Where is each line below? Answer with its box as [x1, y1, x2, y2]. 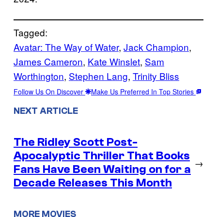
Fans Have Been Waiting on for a [14, 162, 191, 176]
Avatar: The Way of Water [14, 40, 119, 53]
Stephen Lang [69, 69, 128, 82]
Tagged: [14, 25, 47, 39]
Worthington [14, 69, 64, 82]
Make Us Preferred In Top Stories [91, 86, 196, 96]
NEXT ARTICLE [14, 105, 78, 116]
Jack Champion [124, 40, 189, 53]
